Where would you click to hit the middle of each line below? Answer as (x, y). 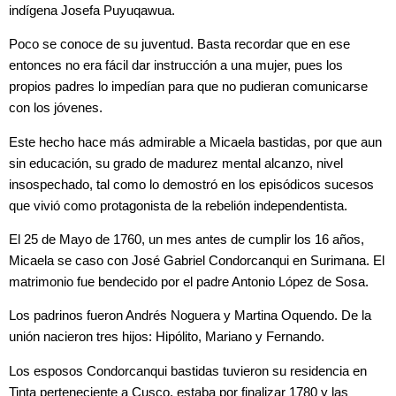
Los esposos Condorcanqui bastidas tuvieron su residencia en (188, 371)
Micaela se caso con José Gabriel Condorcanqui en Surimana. (191, 261)
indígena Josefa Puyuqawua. (92, 10)
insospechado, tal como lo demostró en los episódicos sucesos (191, 184)
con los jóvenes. (56, 108)
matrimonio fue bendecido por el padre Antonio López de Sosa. (189, 282)
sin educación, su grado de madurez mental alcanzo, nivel (176, 163)
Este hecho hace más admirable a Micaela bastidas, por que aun (195, 142)
